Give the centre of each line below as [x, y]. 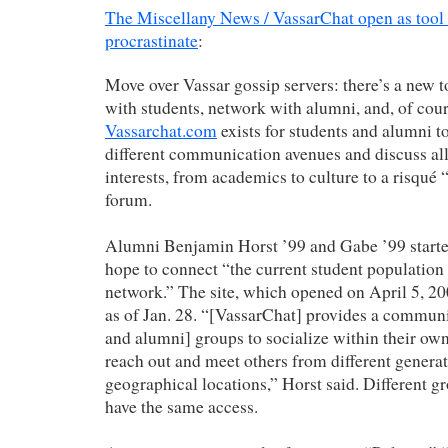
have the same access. [181, 406]
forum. [128, 199]
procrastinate [151, 40]
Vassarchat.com [161, 130]
